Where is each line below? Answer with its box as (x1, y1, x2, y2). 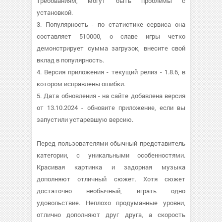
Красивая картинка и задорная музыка (37, 163, 185, 171)
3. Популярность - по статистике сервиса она (37, 20, 185, 29)
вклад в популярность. (37, 55, 104, 64)
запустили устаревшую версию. (37, 115, 133, 124)
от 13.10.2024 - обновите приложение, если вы (37, 103, 185, 112)
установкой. (37, 8, 73, 17)
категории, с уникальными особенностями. (37, 151, 185, 160)
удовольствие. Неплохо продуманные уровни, (37, 198, 185, 207)
